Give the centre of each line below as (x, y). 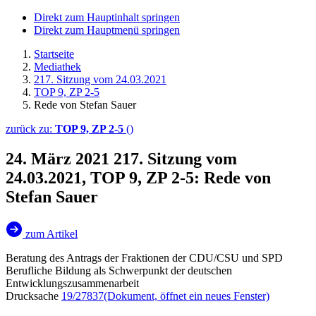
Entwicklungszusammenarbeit (72, 283)
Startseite (54, 54)
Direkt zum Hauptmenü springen (107, 30)
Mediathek (57, 67)
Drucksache (34, 296)
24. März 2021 (60, 158)
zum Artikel (51, 233)
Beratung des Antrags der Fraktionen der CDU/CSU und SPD (144, 257)
